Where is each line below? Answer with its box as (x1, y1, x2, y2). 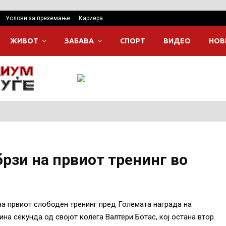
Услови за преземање (6, 15, 70, 22)
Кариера (79, 15, 103, 22)
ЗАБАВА (65, 37, 94, 45)
